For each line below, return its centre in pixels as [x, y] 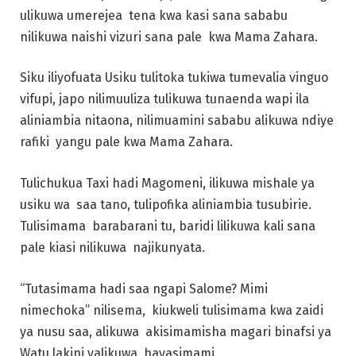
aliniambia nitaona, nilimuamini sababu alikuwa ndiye [177, 121]
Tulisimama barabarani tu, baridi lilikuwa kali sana [168, 226]
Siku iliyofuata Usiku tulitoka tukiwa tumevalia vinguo [176, 78]
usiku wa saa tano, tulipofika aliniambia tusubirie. [166, 204]
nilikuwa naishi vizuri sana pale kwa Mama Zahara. [169, 37]
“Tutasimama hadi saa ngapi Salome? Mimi [144, 288]
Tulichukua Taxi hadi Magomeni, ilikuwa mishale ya [167, 183]
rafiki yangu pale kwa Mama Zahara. [128, 142]
